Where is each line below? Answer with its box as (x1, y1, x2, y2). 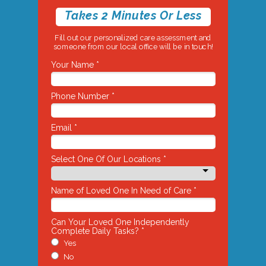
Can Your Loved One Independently (50, 217, 189, 227)
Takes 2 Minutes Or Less (64, 8, 202, 23)
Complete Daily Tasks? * (50, 226, 144, 236)
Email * (50, 123, 77, 132)
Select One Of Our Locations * (50, 154, 166, 164)
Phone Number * (50, 91, 115, 101)
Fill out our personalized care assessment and (54, 34, 211, 43)
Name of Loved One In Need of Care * (50, 186, 197, 195)
